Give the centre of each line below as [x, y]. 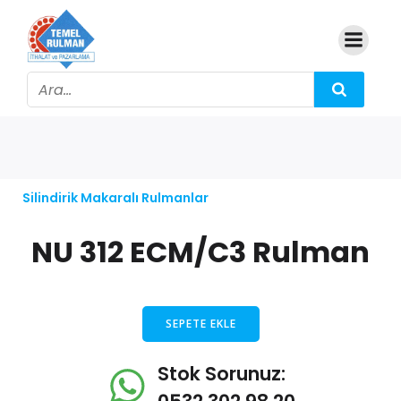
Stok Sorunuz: [222, 374]
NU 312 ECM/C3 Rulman [200, 252]
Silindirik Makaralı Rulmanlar [115, 198]
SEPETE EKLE [200, 324]
